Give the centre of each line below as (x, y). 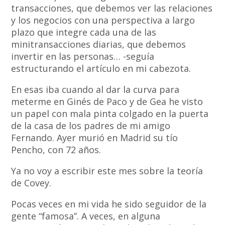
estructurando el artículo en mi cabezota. (101, 69)
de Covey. (31, 183)
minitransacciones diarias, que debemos (99, 44)
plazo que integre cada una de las (84, 32)
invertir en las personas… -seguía (83, 57)
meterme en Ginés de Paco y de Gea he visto (107, 102)
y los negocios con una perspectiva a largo (103, 20)
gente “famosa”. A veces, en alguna (86, 216)
